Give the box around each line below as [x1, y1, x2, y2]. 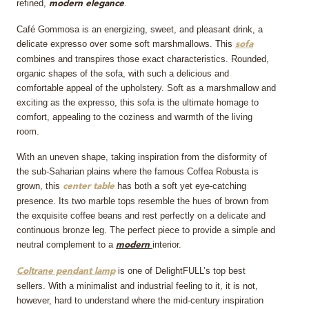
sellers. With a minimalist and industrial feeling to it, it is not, [17, 280, 258, 291]
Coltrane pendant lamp [17, 266, 115, 276]
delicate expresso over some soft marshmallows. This [17, 38, 235, 49]
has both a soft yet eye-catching [114, 180, 246, 191]
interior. [152, 239, 181, 250]
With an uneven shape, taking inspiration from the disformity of [17, 151, 267, 162]
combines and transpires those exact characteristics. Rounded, [17, 53, 269, 64]
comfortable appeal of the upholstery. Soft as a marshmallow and [17, 82, 276, 93]
